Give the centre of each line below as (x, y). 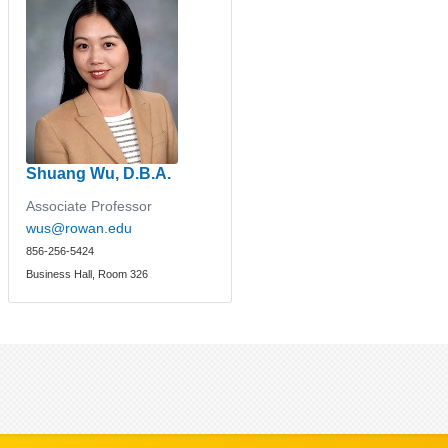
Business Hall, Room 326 (87, 273)
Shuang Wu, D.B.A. (99, 173)
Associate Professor (89, 205)
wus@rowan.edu (79, 227)
